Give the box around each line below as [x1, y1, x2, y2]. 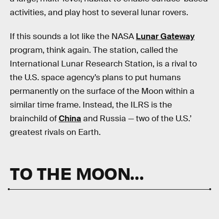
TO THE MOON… [10, 161, 143, 184]
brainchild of [10, 113, 59, 124]
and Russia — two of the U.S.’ [81, 113, 192, 124]
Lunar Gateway [136, 31, 195, 42]
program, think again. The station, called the [10, 45, 178, 56]
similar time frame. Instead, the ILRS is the [10, 100, 172, 110]
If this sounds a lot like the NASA [10, 31, 136, 42]
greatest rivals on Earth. [10, 127, 101, 138]
